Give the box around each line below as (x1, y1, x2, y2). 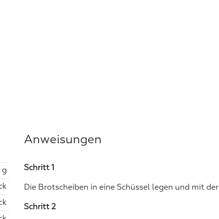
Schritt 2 (24, 203, 56, 211)
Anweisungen (24, 133, 102, 146)
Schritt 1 (24, 164, 54, 172)
